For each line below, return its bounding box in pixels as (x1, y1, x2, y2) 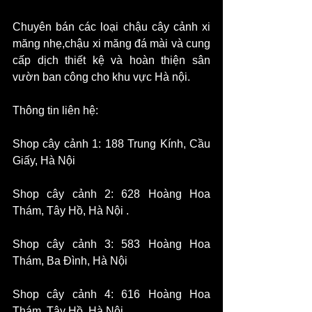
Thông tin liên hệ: (13, 104, 98, 117)
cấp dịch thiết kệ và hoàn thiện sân (13, 54, 210, 67)
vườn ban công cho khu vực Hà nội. (13, 71, 190, 84)
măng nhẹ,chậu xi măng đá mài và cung (13, 38, 210, 50)
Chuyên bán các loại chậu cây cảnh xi (13, 21, 210, 33)
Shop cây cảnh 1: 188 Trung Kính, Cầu (13, 138, 210, 150)
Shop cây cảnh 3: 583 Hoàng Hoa (13, 238, 210, 251)
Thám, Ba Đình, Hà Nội (13, 255, 127, 267)
